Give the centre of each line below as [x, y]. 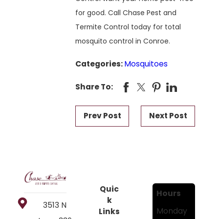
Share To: [94, 87]
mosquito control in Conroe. [124, 41]
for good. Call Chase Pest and [126, 12]
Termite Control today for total [128, 27]
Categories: [100, 64]
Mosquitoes [146, 64]
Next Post [168, 116]
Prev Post [102, 116]
